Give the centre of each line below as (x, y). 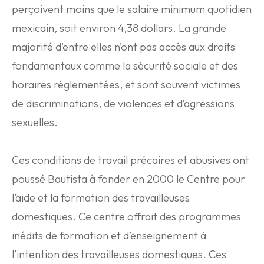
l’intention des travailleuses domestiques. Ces (119, 254)
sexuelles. (35, 122)
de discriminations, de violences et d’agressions (123, 103)
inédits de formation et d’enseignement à (109, 235)
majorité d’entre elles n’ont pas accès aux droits (123, 47)
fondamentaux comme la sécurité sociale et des (125, 66)
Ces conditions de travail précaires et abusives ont (131, 160)
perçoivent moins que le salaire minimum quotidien (132, 9)
